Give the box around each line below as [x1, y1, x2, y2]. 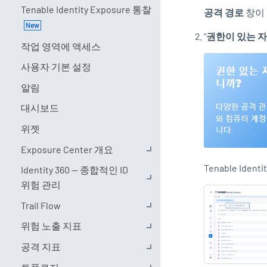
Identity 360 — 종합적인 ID [20, 164, 128, 176]
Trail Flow [20, 199, 61, 211]
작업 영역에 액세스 [20, 40, 101, 52]
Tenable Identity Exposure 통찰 [20, 4, 151, 15]
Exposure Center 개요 [20, 143, 113, 155]
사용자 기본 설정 [20, 61, 91, 73]
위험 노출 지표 [20, 220, 82, 232]
